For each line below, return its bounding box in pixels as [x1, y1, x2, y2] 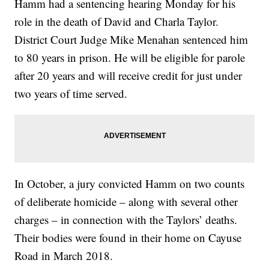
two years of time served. [14, 86, 128, 101]
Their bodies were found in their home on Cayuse [14, 230, 242, 246]
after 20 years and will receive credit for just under [14, 68, 243, 83]
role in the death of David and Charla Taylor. [14, 14, 219, 29]
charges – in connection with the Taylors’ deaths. [14, 212, 238, 228]
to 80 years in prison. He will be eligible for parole [14, 50, 246, 65]
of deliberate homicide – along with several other [14, 194, 238, 210]
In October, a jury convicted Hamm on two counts [14, 176, 245, 192]
